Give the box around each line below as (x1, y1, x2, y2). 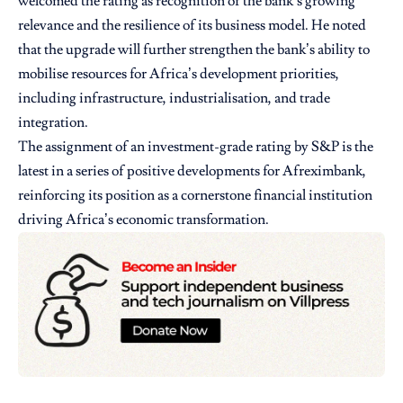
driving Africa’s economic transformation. (18, 210, 269, 228)
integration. (18, 112, 88, 131)
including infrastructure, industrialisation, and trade (18, 88, 330, 107)
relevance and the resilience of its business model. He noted (18, 15, 366, 34)
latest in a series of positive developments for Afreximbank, (18, 161, 366, 180)
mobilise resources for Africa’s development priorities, (18, 64, 339, 83)
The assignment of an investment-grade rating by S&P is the (18, 137, 373, 156)
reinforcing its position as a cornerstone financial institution (18, 185, 372, 204)
